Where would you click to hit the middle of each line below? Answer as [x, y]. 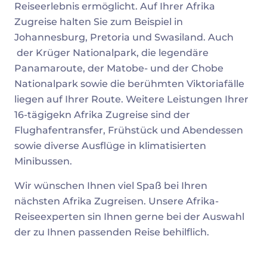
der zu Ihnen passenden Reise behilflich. [112, 232]
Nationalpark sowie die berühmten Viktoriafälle [129, 84]
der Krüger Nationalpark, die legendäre [111, 53]
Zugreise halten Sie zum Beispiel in [99, 22]
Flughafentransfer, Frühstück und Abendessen [129, 131]
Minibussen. [43, 162]
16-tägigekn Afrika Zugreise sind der [102, 115]
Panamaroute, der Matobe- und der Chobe [119, 69]
